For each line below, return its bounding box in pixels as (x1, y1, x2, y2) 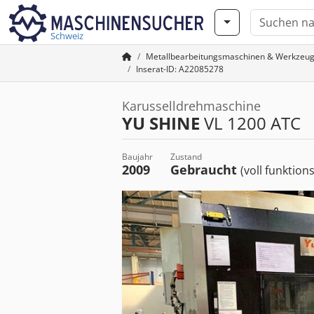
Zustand (170, 151, 202, 163)
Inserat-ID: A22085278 (136, 63, 224, 75)
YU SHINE (122, 111, 200, 135)
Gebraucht (170, 161, 240, 178)
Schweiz (50, 29, 83, 42)
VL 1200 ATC (200, 111, 301, 135)
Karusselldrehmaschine (122, 97, 261, 114)
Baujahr (122, 151, 153, 163)
